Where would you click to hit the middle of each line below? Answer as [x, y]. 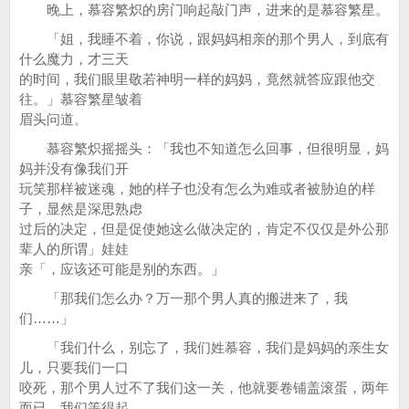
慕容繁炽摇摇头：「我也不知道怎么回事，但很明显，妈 [204, 148]
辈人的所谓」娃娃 [74, 249]
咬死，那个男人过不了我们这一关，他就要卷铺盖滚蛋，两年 [204, 388]
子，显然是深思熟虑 [81, 209]
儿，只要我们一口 [74, 367]
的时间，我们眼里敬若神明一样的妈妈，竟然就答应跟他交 [197, 79]
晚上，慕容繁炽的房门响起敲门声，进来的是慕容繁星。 [204, 10]
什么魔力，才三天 [74, 59]
